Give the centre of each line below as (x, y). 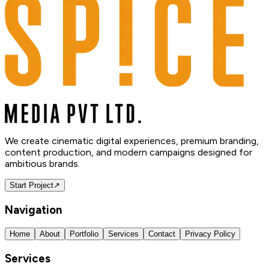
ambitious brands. (42, 163)
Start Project (32, 185)
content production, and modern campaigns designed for (128, 152)
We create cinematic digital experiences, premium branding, (132, 141)
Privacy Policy (210, 234)
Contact (162, 234)
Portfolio (84, 234)
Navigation (33, 210)
